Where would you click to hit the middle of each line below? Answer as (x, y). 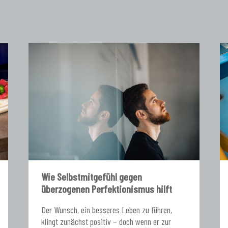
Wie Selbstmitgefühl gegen (91, 176)
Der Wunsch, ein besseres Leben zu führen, (106, 209)
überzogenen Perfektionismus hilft (106, 189)
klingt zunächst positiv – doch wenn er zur (106, 221)
